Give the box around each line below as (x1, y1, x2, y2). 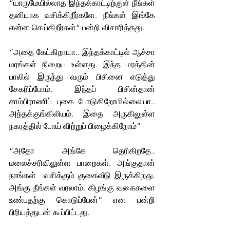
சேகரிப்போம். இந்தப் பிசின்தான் (9, 84, 155, 94)
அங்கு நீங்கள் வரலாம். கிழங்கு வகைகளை (9, 182, 155, 193)
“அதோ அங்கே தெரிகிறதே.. (9, 145, 155, 156)
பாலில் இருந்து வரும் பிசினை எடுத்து (9, 71, 155, 82)
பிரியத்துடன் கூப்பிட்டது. (9, 207, 89, 217)
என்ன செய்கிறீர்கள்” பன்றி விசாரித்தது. (9, 22, 146, 32)
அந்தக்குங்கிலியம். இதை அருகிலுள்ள (9, 108, 155, 119)
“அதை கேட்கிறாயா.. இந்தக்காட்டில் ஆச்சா (9, 47, 155, 57)
